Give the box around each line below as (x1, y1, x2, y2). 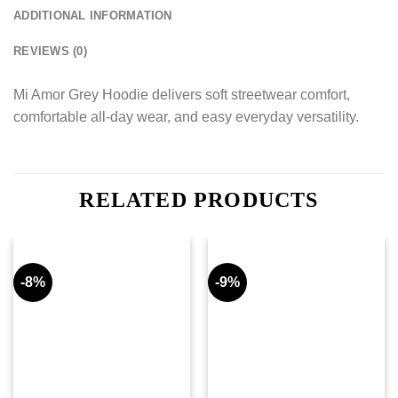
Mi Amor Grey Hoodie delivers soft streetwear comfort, (13, 87, 350, 103)
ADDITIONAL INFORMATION (13, 9, 172, 23)
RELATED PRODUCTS (79, 187, 319, 211)
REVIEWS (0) (13, 44, 87, 59)
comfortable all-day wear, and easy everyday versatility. (13, 109, 359, 125)
